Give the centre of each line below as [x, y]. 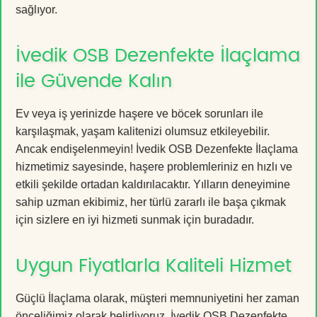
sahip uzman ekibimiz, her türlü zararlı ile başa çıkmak [151, 202]
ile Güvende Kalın [94, 81]
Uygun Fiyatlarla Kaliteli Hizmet [154, 266]
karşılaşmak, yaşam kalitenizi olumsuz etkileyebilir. [143, 131]
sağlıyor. [36, 9]
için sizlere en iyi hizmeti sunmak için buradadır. [135, 219]
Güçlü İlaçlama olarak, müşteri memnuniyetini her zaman [157, 298]
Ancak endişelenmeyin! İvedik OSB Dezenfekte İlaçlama [157, 149]
